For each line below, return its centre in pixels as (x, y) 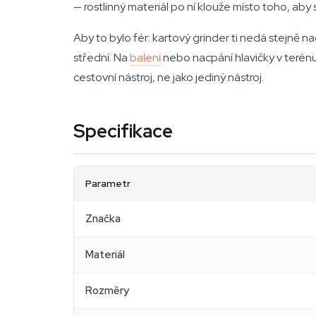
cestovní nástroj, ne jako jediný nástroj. (169, 77)
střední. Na (102, 57)
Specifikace (123, 131)
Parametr (108, 183)
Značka (103, 219)
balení (145, 57)
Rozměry (107, 291)
